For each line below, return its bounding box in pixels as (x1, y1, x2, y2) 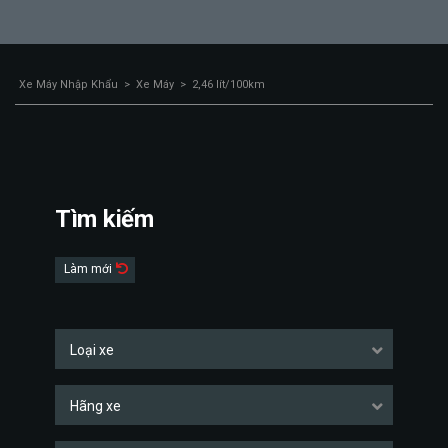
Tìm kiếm (55, 205, 154, 233)
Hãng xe (70, 398, 121, 414)
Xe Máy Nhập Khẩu (19, 78, 118, 91)
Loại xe (70, 342, 114, 358)
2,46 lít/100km (192, 78, 265, 91)
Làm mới (64, 262, 115, 276)
